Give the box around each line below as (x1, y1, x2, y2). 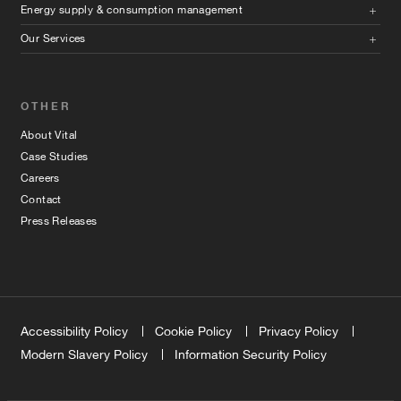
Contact (21, 192, 62, 206)
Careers (21, 171, 60, 184)
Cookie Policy (155, 323, 232, 338)
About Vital (21, 128, 78, 141)
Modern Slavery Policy (21, 346, 148, 362)
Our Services (21, 31, 86, 45)
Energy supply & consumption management (21, 3, 243, 16)
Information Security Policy (175, 346, 327, 362)
